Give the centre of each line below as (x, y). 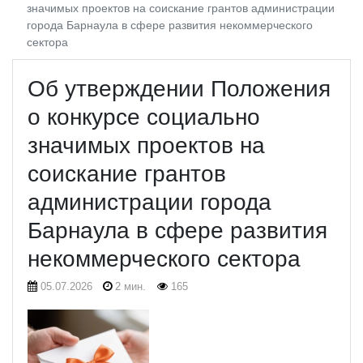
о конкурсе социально (143, 117)
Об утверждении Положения (179, 88)
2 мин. (129, 286)
